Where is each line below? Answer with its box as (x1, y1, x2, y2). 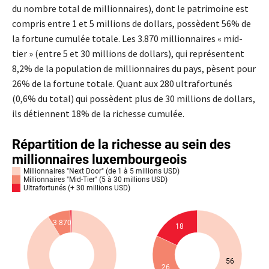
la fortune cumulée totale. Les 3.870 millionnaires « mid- (12, 32, 243, 44)
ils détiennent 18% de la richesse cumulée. (12, 107, 184, 119)
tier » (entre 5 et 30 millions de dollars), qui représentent (12, 47, 244, 59)
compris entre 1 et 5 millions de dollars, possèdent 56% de (12, 17, 251, 29)
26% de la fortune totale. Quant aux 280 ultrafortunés (12, 77, 232, 89)
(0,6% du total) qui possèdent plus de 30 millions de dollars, (12, 92, 255, 104)
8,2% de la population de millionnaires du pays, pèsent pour (12, 62, 256, 74)
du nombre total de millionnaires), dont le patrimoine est (12, 2, 249, 14)
